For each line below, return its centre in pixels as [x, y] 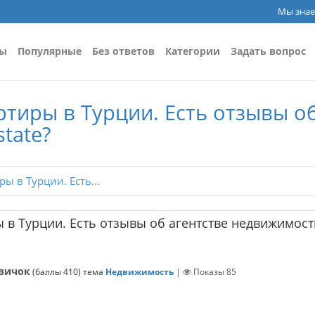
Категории [193, 51]
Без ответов [123, 51]
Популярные [50, 51]
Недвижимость [140, 272]
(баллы [48, 272]
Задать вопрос [268, 51]
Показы [210, 272]
